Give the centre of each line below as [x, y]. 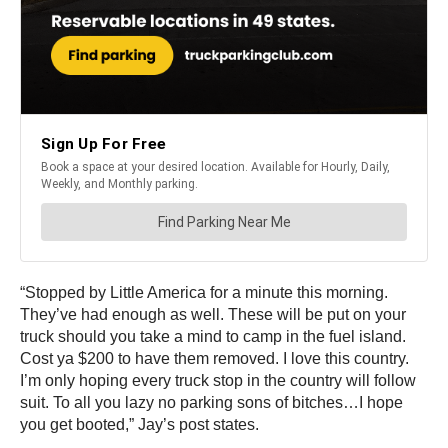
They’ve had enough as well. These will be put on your [213, 315]
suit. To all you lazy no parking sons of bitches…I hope [211, 403]
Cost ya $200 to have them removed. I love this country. [214, 359]
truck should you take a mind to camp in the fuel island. [213, 337]
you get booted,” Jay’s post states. [139, 425]
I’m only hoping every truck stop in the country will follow [218, 381]
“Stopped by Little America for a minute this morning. [204, 293]
